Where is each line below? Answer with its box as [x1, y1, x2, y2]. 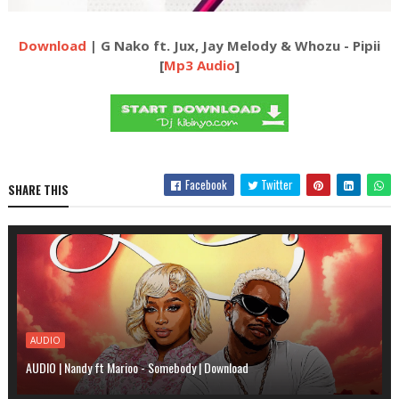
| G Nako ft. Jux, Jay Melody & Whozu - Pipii [85, 37, 380, 55]
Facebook [183, 175, 228, 194]
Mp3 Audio [163, 56, 235, 75]
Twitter [258, 175, 294, 194]
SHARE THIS [7, 181, 69, 199]
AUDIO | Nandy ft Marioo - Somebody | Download [25, 358, 248, 378]
